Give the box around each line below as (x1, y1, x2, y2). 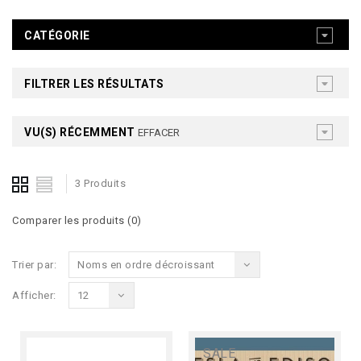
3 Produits (75, 177, 126, 190)
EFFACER (138, 127, 180, 139)
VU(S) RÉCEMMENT (24, 126, 138, 139)
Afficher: (12, 289, 56, 302)
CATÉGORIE (24, 29, 90, 42)
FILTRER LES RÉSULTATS (24, 77, 164, 90)
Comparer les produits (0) (12, 214, 142, 227)
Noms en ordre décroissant (77, 259, 215, 272)
